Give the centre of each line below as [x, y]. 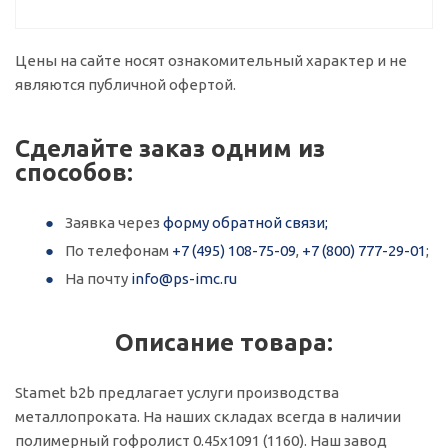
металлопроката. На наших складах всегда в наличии [208, 416]
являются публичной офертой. [125, 84]
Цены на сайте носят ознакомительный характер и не [211, 60]
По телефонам [118, 250]
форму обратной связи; [245, 222]
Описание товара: [224, 342]
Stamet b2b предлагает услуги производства [177, 392]
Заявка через [114, 222]
